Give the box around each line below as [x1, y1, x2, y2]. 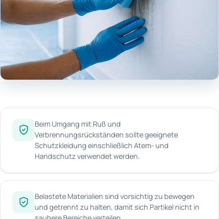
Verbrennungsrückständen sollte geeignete [35, 130, 178, 139]
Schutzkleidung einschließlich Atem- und [35, 140, 169, 150]
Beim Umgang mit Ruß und [35, 119, 121, 129]
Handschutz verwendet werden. [35, 151, 140, 161]
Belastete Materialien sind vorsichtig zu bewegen [35, 191, 195, 201]
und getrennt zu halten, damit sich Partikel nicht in [35, 202, 199, 212]
